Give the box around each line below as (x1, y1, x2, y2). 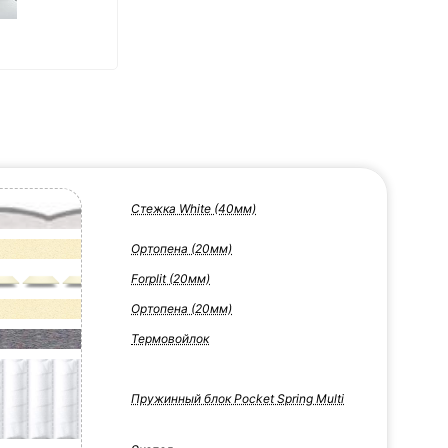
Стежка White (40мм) (131, 201, 256, 217)
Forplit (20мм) (131, 271, 210, 287)
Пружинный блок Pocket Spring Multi (131, 391, 344, 407)
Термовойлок (131, 331, 209, 347)
